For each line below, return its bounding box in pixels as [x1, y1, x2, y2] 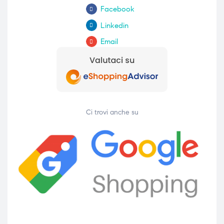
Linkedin [100, 20, 128, 30]
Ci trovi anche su [85, 108, 138, 117]
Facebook [100, 4, 134, 14]
